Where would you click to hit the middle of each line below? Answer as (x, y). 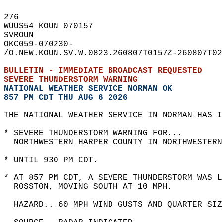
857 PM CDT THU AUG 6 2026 (66, 98)
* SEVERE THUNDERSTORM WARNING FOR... (98, 133)
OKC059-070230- (44, 44)
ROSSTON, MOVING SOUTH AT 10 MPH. (93, 187)
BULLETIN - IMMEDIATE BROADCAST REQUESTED (108, 71)
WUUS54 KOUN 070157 (54, 26)
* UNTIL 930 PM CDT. (56, 160)
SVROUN (24, 35)
